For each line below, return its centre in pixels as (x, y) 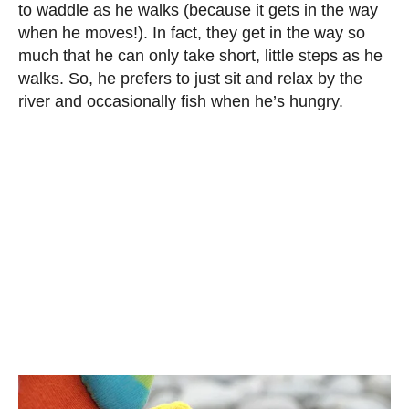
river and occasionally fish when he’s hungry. (181, 101)
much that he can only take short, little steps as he (200, 56)
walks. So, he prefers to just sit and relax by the (190, 79)
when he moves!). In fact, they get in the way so (192, 33)
